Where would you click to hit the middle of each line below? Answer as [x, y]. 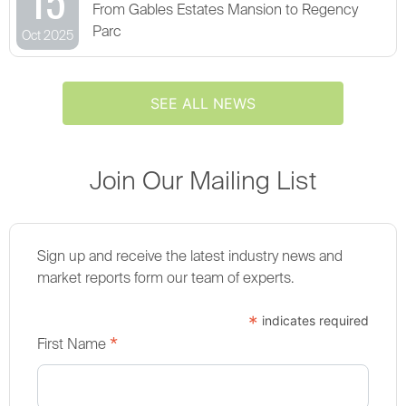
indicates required [314, 321]
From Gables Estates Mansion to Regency [225, 11]
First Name [73, 346]
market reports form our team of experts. [165, 280]
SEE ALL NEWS [203, 104]
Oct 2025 [48, 37]
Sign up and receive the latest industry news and [190, 258]
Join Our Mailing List [203, 183]
